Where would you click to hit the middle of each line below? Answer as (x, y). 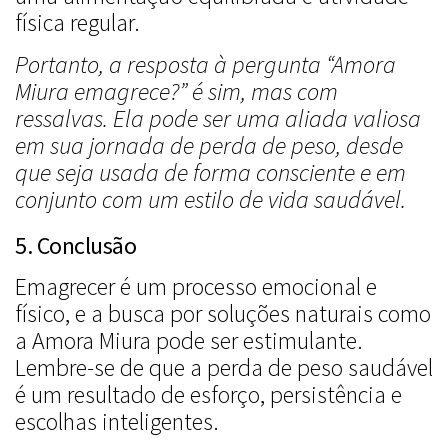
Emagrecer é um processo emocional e (196, 287)
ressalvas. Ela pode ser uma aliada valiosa (218, 119)
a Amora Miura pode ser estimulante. (189, 341)
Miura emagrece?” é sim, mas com (176, 92)
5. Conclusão (75, 246)
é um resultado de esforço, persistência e (208, 395)
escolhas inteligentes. (117, 422)
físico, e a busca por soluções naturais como (223, 314)
